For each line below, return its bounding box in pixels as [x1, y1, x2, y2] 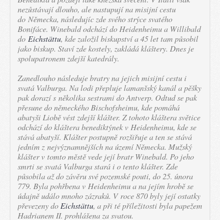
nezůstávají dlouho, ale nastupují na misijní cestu [18, 4, 176, 14]
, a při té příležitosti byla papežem [93, 200, 202, 211]
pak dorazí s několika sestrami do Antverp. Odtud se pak [18, 92, 197, 103]
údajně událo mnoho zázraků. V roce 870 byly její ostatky [18, 191, 200, 201]
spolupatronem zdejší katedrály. [18, 53, 119, 63]
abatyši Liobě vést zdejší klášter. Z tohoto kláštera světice [18, 112, 200, 122]
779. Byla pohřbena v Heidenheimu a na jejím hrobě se [18, 181, 193, 191]
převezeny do [18, 200, 60, 211]
